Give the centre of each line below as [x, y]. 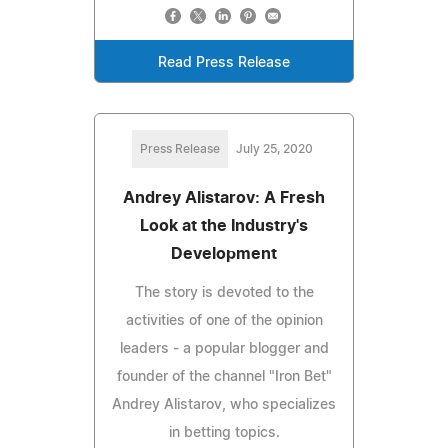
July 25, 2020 [274, 148]
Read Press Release [224, 62]
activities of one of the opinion [224, 320]
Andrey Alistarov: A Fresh [224, 197]
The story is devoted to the [224, 292]
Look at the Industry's [224, 225]
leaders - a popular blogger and [224, 348]
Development [224, 253]
